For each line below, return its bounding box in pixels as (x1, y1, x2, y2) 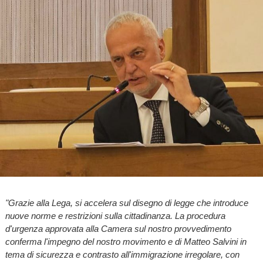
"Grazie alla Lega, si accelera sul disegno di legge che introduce (5, 197, 248, 208)
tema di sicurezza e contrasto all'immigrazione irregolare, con (5, 249, 240, 259)
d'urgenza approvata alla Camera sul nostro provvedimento (5, 223, 231, 234)
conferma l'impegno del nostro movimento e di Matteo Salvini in (5, 236, 247, 247)
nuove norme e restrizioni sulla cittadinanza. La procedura (5, 210, 225, 221)
